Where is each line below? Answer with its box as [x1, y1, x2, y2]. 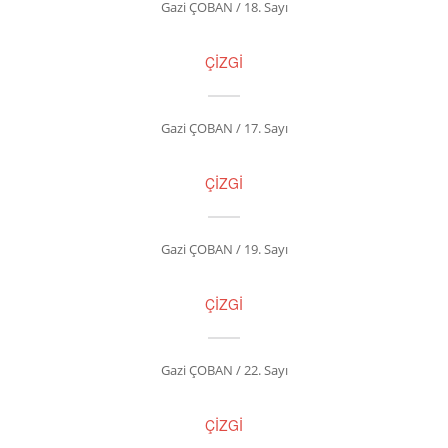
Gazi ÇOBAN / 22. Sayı [160, 361, 288, 379]
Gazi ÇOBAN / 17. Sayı [160, 119, 288, 137]
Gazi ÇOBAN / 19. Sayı [160, 240, 288, 258]
